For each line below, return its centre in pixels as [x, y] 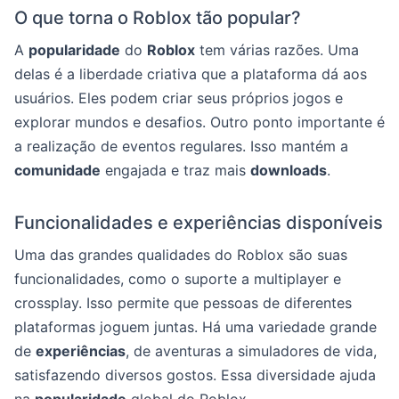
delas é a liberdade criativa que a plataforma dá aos [191, 74]
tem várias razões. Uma [277, 50]
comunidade [57, 170]
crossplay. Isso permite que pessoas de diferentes [183, 303]
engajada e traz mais [175, 170]
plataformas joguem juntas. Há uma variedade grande [195, 327]
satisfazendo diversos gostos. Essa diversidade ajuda [195, 375]
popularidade [74, 50]
